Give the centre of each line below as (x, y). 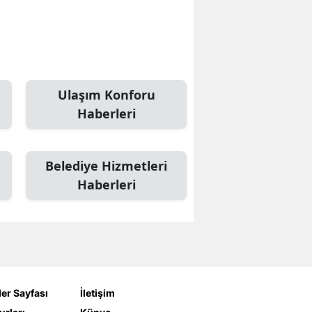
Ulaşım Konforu (106, 95)
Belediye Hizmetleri (106, 166)
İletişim (97, 293)
